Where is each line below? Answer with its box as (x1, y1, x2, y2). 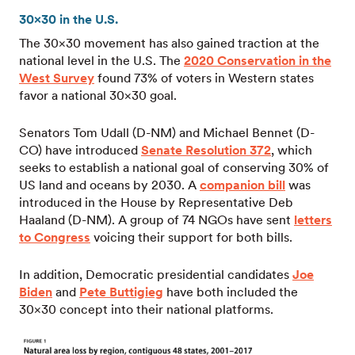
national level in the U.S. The (19, 53, 184, 68)
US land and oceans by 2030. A (19, 177, 200, 193)
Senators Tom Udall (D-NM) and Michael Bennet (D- (19, 125, 315, 140)
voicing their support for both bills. (90, 230, 292, 245)
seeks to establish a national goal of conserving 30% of (19, 160, 329, 175)
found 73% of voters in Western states (94, 71, 314, 86)
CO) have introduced (19, 143, 141, 158)
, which (271, 143, 312, 158)
